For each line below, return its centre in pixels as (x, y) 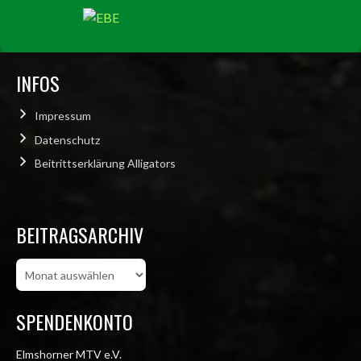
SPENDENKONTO (75, 322)
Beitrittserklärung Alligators (105, 164)
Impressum (62, 116)
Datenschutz (67, 139)
